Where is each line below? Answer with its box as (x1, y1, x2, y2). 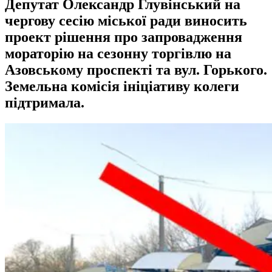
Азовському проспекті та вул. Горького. (5, 61, 267, 78)
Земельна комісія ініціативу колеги (5, 78, 239, 94)
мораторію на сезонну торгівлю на (5, 45, 231, 61)
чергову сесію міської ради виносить (5, 12, 247, 29)
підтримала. (5, 94, 84, 110)
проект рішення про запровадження (5, 29, 242, 45)
